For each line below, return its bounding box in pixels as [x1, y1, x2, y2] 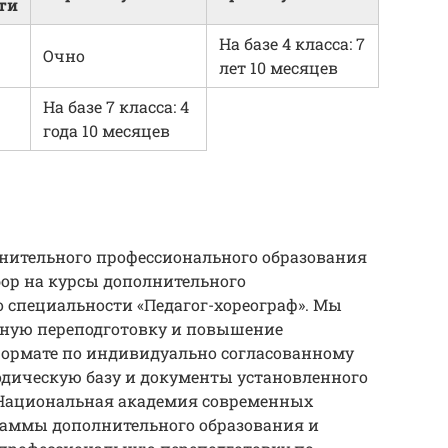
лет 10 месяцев [219, 57, 338, 79]
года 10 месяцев [43, 120, 170, 142]
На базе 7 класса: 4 [43, 96, 189, 118]
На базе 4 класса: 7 [219, 33, 365, 55]
